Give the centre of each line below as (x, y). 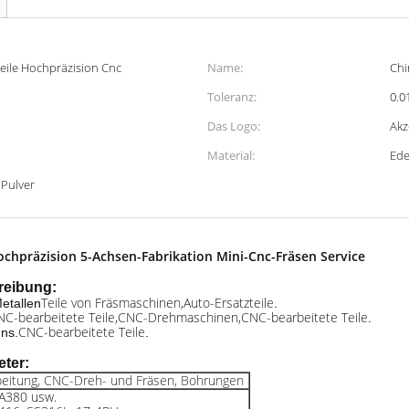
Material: (231, 155)
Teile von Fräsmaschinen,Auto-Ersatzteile (157, 303)
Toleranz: (232, 97)
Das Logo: (234, 126)
